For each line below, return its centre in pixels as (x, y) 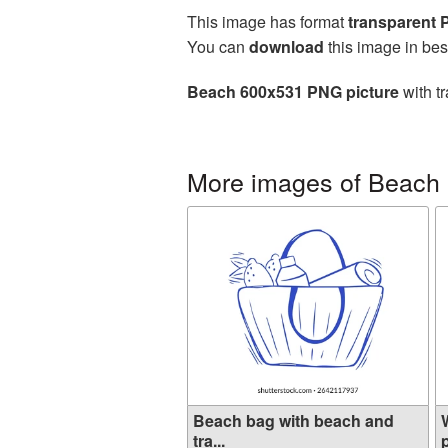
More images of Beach (313, 181)
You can (218, 46)
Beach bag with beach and (293, 420)
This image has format (267, 21)
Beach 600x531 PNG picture (293, 91)
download (286, 46)
